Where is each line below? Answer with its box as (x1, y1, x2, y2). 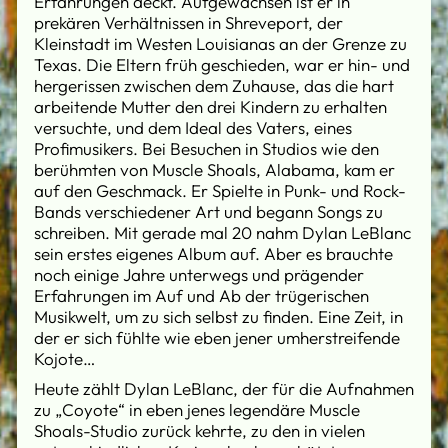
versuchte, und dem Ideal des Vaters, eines (34, 117, 352, 139)
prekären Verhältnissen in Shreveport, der (34, 12, 343, 34)
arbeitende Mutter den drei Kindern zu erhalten (34, 96, 387, 118)
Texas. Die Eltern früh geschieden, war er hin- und (34, 54, 410, 76)
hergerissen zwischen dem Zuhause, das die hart (34, 75, 394, 97)
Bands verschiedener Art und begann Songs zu (34, 201, 383, 223)
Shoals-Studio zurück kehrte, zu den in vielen (34, 419, 365, 441)
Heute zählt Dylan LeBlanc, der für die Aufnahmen (34, 377, 414, 399)
